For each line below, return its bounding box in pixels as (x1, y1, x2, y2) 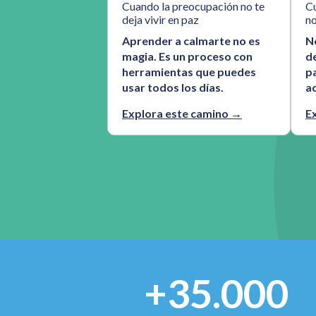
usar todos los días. (122, 80, 224, 94)
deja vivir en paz (122, 13, 199, 26)
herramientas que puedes (122, 65, 256, 78)
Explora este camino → (122, 107, 242, 120)
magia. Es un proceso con (122, 49, 253, 63)
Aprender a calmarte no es (122, 34, 260, 47)
